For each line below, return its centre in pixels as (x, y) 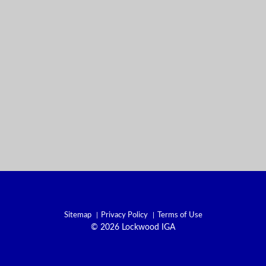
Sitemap (77, 215)
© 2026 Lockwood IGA (133, 227)
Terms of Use (180, 215)
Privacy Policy (124, 215)
